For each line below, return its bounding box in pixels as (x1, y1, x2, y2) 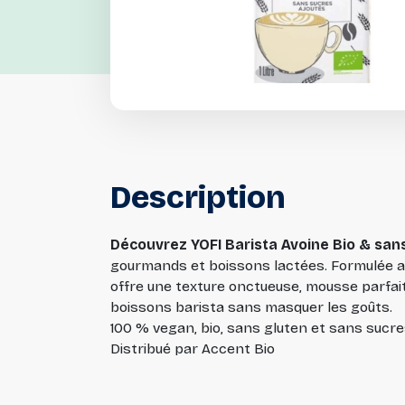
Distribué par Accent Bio (110, 340, 275, 357)
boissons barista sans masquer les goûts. (110, 298, 392, 316)
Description (110, 178, 286, 216)
